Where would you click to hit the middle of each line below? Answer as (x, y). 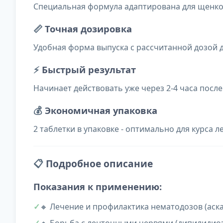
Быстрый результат (89, 70)
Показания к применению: (98, 187)
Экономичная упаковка (101, 111)
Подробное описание (99, 164)
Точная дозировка (88, 29)
